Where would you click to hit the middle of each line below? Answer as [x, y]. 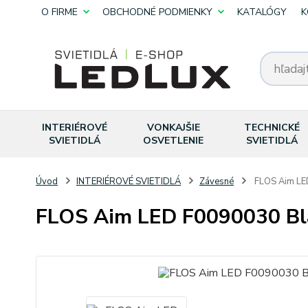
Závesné [217, 181]
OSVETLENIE [174, 141]
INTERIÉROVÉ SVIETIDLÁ [129, 181]
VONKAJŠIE [173, 128]
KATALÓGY [262, 12]
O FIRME [59, 12]
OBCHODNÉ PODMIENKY [157, 12]
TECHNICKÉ [272, 128]
